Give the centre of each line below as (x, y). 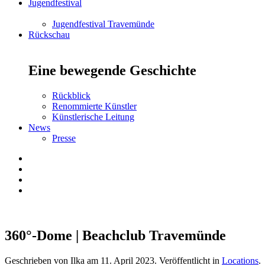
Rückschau (49, 35)
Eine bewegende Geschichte (112, 70)
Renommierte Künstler (94, 106)
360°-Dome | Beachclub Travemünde (115, 235)
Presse (64, 138)
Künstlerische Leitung (93, 117)
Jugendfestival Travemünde (103, 24)
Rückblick (71, 95)
